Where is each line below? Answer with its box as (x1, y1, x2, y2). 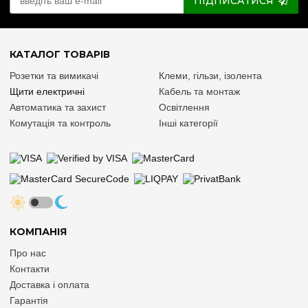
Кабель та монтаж (159, 86, 240, 98)
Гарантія (10, 294, 48, 306)
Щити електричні (10, 86, 85, 98)
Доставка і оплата (10, 278, 89, 290)
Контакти (10, 263, 49, 274)
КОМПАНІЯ (10, 225, 67, 238)
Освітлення (159, 102, 210, 113)
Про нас (10, 247, 46, 258)
